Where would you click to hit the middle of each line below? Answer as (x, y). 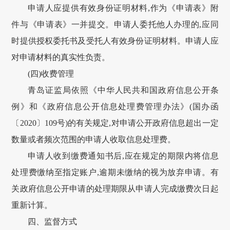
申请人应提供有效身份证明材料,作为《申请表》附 (123, 8)
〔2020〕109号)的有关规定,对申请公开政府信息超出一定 (115, 123)
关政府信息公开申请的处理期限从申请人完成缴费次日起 (115, 189)
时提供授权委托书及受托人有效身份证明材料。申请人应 (115, 41)
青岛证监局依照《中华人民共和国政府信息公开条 (123, 90)
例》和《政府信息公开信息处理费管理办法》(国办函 (115, 107)
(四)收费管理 (51, 74)
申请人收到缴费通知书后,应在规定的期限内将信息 (123, 156)
